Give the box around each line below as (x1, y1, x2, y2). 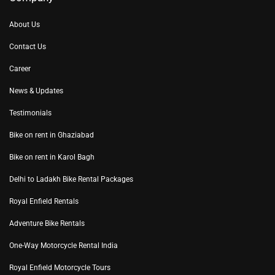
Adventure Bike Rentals (9, 219, 85, 228)
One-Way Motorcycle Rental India (9, 241, 118, 250)
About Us (9, 20, 40, 29)
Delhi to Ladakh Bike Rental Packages (9, 175, 133, 184)
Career (9, 64, 31, 74)
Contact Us (9, 42, 46, 52)
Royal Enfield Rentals (9, 197, 79, 206)
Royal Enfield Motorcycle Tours (9, 263, 110, 273)
